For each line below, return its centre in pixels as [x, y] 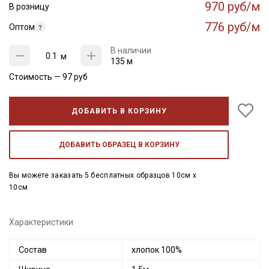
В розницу [29, 7]
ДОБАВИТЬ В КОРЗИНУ [119, 111]
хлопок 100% [157, 250]
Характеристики [41, 222]
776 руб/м [232, 27]
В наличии [131, 50]
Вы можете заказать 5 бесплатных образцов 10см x [103, 175]
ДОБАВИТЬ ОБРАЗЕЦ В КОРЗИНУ [119, 145]
